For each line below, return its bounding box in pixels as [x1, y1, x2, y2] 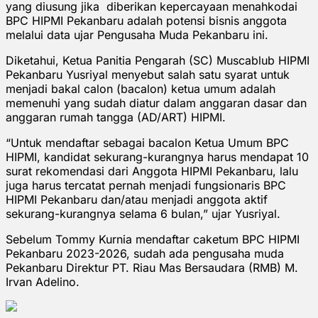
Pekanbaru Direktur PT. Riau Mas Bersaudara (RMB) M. [6, 260, 298, 275]
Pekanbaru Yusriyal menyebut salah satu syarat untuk [6, 67, 290, 82]
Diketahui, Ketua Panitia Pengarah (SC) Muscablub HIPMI [6, 53, 309, 67]
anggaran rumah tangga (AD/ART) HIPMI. [6, 109, 226, 124]
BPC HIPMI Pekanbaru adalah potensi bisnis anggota [6, 13, 287, 28]
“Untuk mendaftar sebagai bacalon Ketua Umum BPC [6, 135, 289, 150]
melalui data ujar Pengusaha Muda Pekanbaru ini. [6, 27, 268, 42]
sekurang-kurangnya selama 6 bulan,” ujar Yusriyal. [6, 206, 280, 221]
